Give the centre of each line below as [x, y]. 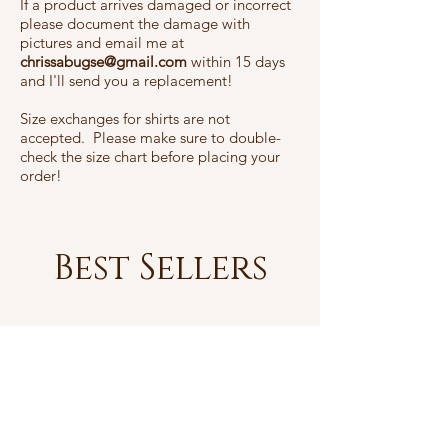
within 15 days [236, 62]
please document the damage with [135, 24]
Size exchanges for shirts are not [125, 119]
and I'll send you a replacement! [126, 81]
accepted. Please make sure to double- [150, 138]
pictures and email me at [102, 43]
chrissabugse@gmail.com [103, 62]
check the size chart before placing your [150, 157]
